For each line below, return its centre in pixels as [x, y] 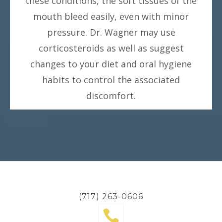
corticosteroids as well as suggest [111, 48]
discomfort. [111, 95]
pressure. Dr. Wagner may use [111, 32]
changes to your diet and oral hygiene [111, 64]
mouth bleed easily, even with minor [111, 16]
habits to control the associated [111, 80]
